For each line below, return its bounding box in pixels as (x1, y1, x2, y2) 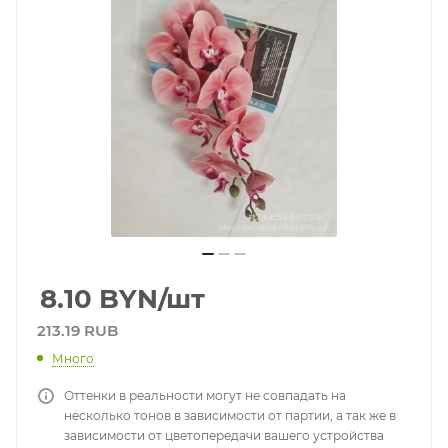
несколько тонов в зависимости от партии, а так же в (64, 407, 396, 423)
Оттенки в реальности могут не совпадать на (64, 387, 346, 403)
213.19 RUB (37, 321, 118, 340)
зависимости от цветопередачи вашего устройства (64, 427, 384, 443)
